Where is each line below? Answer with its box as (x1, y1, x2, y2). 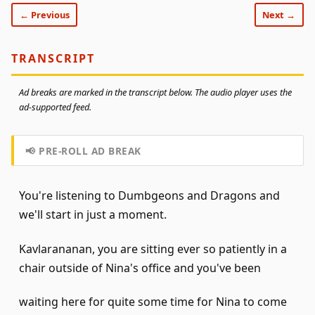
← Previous (19, 8, 70, 21)
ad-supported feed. (19, 101, 91, 114)
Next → (262, 8, 296, 21)
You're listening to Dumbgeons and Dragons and (19, 187, 280, 203)
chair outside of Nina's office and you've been (19, 259, 261, 276)
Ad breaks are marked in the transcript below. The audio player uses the (19, 86, 292, 99)
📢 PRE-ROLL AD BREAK (25, 143, 141, 157)
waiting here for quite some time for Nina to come (19, 294, 287, 310)
